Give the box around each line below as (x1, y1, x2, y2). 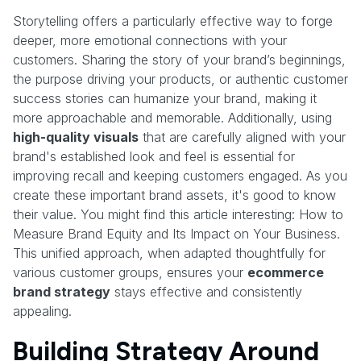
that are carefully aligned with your (139, 128, 346, 145)
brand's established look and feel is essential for (13, 147, 295, 164)
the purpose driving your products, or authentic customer (13, 70, 348, 87)
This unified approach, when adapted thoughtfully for (13, 244, 326, 261)
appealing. (13, 302, 72, 319)
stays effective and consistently (110, 283, 302, 300)
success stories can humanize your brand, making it (13, 89, 317, 106)
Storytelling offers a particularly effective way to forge (13, 12, 333, 29)
